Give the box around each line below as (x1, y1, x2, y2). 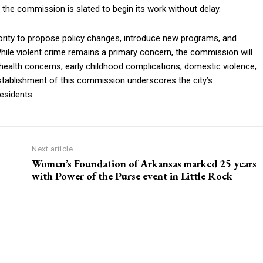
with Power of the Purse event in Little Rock (32, 168, 233, 183)
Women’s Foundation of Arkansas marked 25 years (32, 156, 257, 170)
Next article (32, 144, 73, 153)
